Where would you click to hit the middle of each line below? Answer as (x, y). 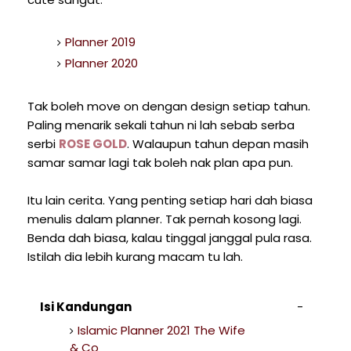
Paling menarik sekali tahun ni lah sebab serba (161, 125)
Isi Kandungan (86, 306)
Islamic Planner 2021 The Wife (161, 331)
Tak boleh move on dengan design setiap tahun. (169, 106)
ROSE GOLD (93, 143)
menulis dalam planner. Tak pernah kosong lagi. (165, 219)
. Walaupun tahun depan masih (218, 143)
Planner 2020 (101, 63)
